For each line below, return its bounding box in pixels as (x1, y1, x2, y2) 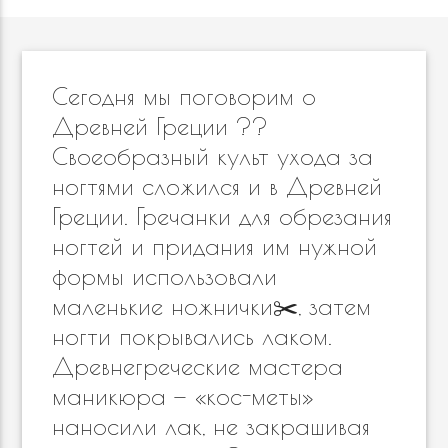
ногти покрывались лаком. (52, 322, 333, 350)
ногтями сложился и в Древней (52, 172, 383, 200)
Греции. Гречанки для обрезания (52, 202, 393, 230)
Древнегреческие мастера (52, 352, 344, 380)
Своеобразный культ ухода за (52, 142, 374, 170)
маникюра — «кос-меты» (52, 382, 315, 410)
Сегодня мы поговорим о (52, 82, 317, 110)
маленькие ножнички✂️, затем (52, 292, 372, 320)
